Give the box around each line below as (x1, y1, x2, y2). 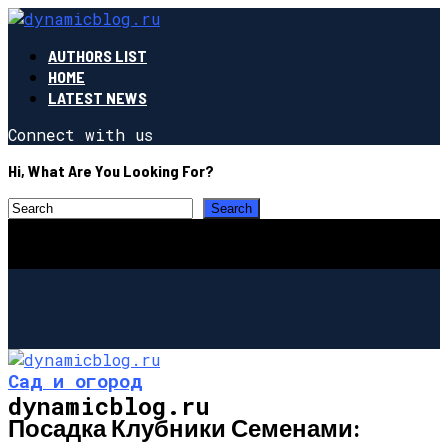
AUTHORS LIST (48, 46, 147, 65)
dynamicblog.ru (8, 389, 210, 422)
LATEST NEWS (48, 88, 147, 107)
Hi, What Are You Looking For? (8, 161, 214, 180)
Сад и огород (8, 367, 142, 393)
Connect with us (8, 124, 153, 145)
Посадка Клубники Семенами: (8, 412, 360, 442)
